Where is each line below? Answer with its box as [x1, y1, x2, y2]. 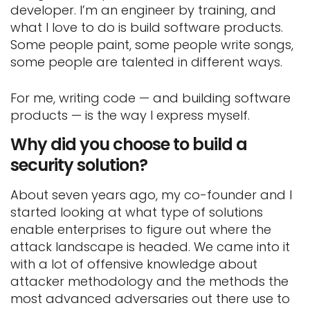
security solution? [10, 153, 147, 176]
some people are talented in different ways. [10, 53, 282, 71]
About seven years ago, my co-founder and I [10, 185, 292, 203]
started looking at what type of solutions [10, 203, 263, 221]
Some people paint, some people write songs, [10, 35, 293, 53]
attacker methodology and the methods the [10, 272, 289, 290]
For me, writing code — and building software [10, 89, 291, 107]
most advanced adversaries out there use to [10, 289, 290, 307]
